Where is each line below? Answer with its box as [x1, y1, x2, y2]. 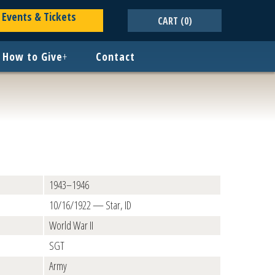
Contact [96, 49, 135, 64]
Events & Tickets [1, 9, 76, 24]
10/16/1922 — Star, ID [49, 198, 131, 212]
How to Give [2, 49, 63, 64]
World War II [49, 218, 93, 233]
